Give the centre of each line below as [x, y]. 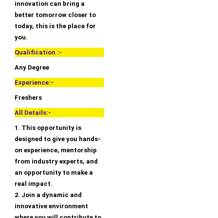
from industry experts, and [56, 162]
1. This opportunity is [48, 128]
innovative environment [51, 206]
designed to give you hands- [58, 139]
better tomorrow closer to [55, 15]
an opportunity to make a [54, 173]
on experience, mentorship [56, 150]
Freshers [28, 98]
